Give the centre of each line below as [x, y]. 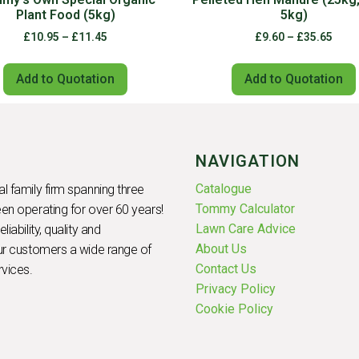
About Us [221, 249]
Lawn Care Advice [246, 229]
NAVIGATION [248, 161]
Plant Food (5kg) [65, 15]
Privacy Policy [236, 289]
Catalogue [224, 189]
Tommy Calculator [245, 209]
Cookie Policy [234, 309]
